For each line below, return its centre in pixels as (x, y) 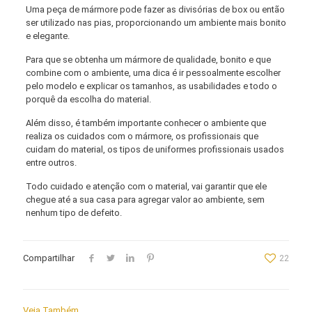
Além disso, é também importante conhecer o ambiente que (146, 123)
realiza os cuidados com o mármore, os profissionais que (142, 136)
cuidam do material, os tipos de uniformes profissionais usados (155, 150)
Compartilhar (49, 258)
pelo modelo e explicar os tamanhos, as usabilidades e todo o (151, 86)
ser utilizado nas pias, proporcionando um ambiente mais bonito (156, 23)
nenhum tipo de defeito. (73, 213)
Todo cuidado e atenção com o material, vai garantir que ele (146, 187)
